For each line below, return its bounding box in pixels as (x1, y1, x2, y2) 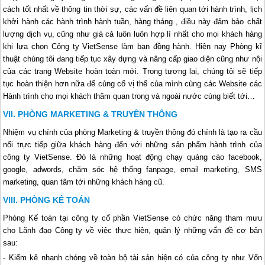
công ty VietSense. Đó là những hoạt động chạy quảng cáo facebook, (3, 152, 262, 161)
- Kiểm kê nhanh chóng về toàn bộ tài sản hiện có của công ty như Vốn (3, 253, 262, 262)
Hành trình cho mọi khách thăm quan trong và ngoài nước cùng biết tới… (3, 91, 256, 101)
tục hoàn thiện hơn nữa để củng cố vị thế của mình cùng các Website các (3, 79, 262, 88)
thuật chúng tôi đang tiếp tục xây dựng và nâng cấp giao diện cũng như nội (3, 54, 262, 63)
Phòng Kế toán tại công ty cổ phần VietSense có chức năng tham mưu (3, 213, 262, 222)
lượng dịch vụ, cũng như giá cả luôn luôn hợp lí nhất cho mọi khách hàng (3, 29, 262, 38)
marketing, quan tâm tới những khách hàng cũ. (3, 177, 165, 186)
